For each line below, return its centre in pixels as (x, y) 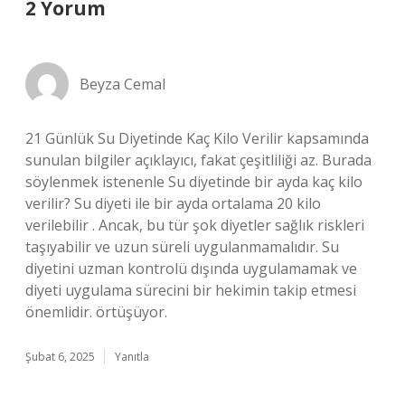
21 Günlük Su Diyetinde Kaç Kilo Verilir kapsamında (197, 138)
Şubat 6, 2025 (60, 357)
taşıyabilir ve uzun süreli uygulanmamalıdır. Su (182, 247)
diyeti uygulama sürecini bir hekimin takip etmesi (191, 290)
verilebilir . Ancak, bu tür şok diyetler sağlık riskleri (195, 225)
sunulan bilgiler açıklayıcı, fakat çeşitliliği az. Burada (198, 160)
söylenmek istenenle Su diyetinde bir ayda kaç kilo (194, 182)
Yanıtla (132, 357)
